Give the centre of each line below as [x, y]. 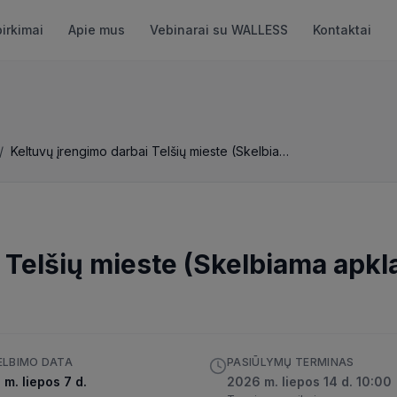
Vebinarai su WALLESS [219, 30]
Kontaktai [343, 30]
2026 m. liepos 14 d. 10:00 [309, 381]
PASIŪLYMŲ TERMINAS [291, 362]
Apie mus [97, 30]
